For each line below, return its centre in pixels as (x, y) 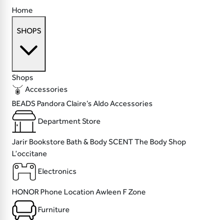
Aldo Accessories (123, 104)
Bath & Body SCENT (100, 142)
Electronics (57, 171)
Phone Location (68, 192)
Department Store (69, 121)
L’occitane (29, 154)
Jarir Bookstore (39, 142)
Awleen (109, 192)
